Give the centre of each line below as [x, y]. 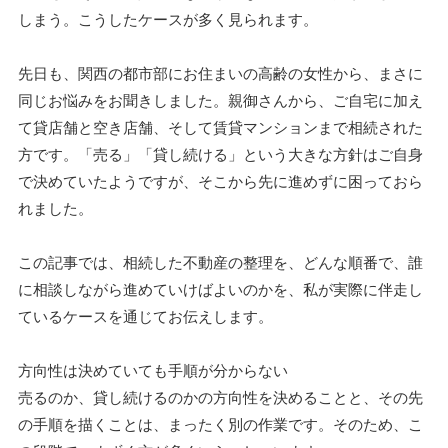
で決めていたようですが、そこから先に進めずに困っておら [220, 180]
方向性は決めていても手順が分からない [153, 369]
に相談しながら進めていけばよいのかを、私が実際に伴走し [220, 288]
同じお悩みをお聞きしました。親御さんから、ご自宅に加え [220, 99]
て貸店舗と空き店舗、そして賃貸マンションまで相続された [220, 126]
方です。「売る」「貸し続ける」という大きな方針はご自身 [220, 153]
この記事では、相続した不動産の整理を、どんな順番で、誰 [220, 261]
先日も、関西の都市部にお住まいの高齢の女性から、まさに [220, 72]
